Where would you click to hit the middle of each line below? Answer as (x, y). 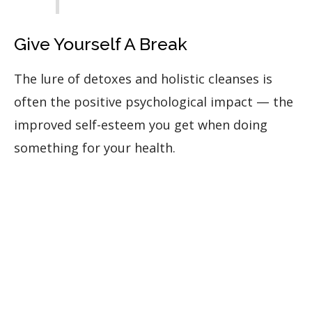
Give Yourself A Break (101, 44)
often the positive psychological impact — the (154, 102)
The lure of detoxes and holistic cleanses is (143, 79)
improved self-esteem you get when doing (141, 125)
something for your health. (95, 148)
